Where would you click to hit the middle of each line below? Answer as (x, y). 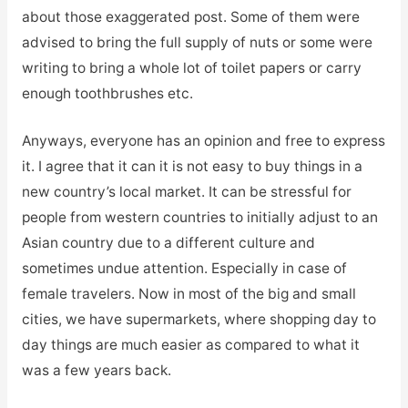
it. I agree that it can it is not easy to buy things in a (192, 167)
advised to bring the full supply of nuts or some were (197, 42)
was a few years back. (96, 371)
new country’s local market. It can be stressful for (186, 192)
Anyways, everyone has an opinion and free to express (203, 141)
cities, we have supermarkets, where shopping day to (199, 320)
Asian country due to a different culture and (168, 243)
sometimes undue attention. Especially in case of (184, 269)
